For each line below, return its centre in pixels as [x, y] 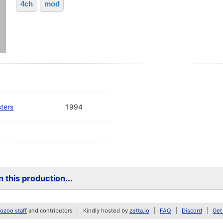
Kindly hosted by [106, 211]
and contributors [50, 211]
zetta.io [139, 211]
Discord [192, 211]
